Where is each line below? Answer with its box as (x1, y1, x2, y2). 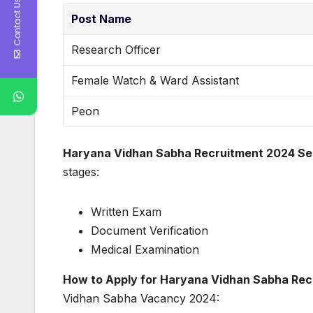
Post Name (71, 12, 132, 27)
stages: (63, 165, 99, 180)
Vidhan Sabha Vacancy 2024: (63, 291, 219, 306)
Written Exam (91, 205, 161, 219)
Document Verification (91, 224, 208, 238)
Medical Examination (91, 242, 199, 257)
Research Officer (71, 43, 161, 57)
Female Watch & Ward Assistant (71, 73, 240, 88)
